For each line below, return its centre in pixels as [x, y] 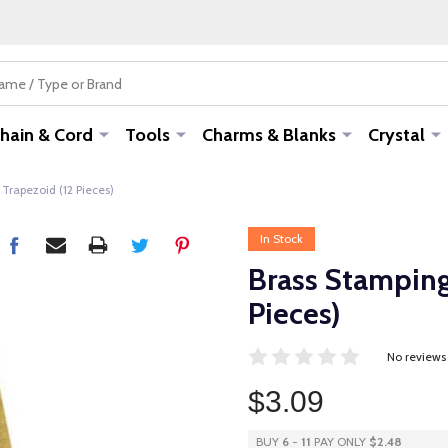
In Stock [281, 238]
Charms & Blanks [268, 135]
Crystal [396, 135]
